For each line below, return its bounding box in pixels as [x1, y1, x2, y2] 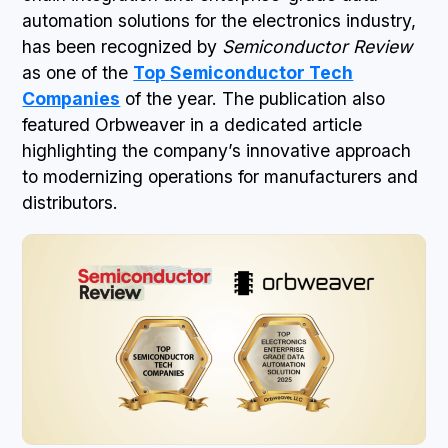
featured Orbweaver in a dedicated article [22, 114, 363, 135]
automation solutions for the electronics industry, [22, 10, 417, 31]
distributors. [22, 192, 119, 213]
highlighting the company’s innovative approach [22, 140, 412, 161]
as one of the [22, 62, 134, 83]
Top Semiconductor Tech [133, 62, 354, 83]
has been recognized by [22, 36, 223, 57]
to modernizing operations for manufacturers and [22, 166, 419, 187]
